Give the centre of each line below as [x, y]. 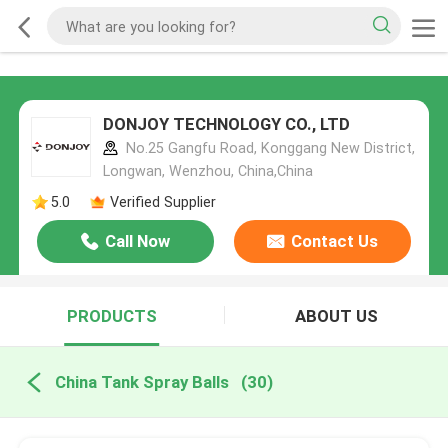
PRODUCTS [111, 316]
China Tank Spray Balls [141, 381]
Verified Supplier [162, 201]
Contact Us [334, 241]
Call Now [138, 241]
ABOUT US [336, 316]
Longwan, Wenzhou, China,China [207, 171]
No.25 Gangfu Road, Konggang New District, [268, 148]
